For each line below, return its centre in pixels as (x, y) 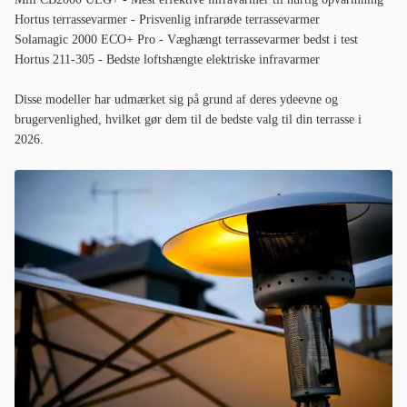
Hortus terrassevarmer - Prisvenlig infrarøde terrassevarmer (167, 20)
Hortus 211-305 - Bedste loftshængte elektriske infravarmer (167, 60)
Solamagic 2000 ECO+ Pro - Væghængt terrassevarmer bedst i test (186, 40)
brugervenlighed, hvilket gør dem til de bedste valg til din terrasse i (188, 119)
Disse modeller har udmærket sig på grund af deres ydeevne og (176, 99)
